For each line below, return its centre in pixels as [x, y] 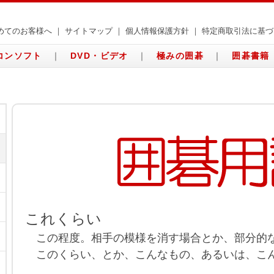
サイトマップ [89, 31]
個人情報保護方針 [157, 31]
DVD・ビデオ [99, 56]
